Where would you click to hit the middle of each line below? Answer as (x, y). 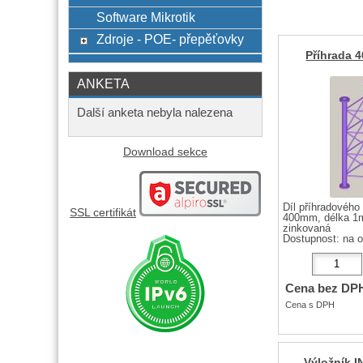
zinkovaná (306, 228)
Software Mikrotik (145, 17)
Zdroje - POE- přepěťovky (170, 39)
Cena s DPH (310, 305)
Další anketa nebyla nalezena (155, 113)
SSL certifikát (103, 213)
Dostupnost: (312, 239)
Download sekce (165, 152)
